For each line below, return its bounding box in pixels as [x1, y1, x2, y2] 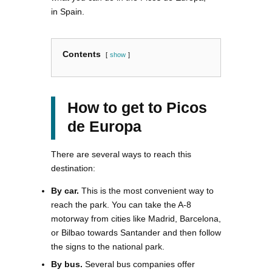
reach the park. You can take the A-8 [51, 200, 191, 210]
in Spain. [51, 7, 84, 17]
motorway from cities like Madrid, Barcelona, [51, 214, 221, 224]
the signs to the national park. [51, 242, 165, 252]
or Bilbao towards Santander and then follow [51, 228, 221, 238]
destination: [51, 163, 95, 174]
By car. [51, 186, 79, 196]
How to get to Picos [67, 99, 207, 117]
